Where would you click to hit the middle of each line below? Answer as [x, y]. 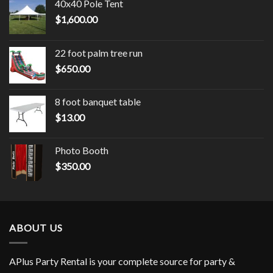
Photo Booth [82, 151]
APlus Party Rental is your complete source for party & [122, 261]
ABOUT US [36, 228]
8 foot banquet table [98, 102]
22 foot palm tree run [99, 53]
